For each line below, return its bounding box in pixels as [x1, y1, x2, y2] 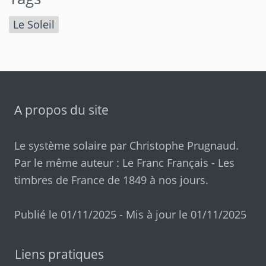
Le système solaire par [14, 138, 129, 153]
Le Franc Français [122, 156, 208, 170]
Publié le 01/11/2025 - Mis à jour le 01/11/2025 [14, 207, 246, 221]
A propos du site [14, 102, 109, 118]
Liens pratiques [15, 246, 104, 262]
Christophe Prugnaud [129, 138, 236, 153]
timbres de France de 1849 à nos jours [14, 173, 205, 187]
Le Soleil [13, 17, 55, 31]
